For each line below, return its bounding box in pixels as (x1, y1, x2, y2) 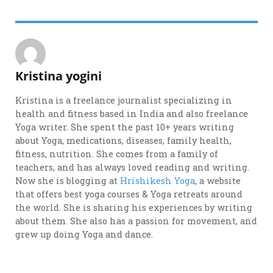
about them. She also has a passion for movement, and (15, 215, 258, 227)
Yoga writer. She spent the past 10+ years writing (15, 121, 235, 133)
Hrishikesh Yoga (120, 175, 196, 187)
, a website (195, 175, 241, 187)
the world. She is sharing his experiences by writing (15, 202, 253, 214)
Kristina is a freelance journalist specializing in (15, 94, 233, 107)
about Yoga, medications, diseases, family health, (15, 135, 232, 147)
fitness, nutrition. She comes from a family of (15, 148, 219, 160)
